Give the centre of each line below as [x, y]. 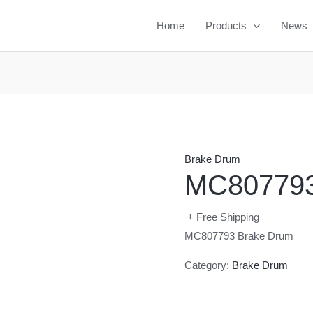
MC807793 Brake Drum [239, 236]
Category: [208, 265]
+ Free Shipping [223, 217]
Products [226, 25]
